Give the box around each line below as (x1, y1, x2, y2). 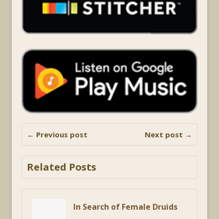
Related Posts (27, 160, 96, 174)
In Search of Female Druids (73, 201, 177, 212)
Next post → (145, 129, 192, 139)
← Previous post (27, 129, 88, 139)
